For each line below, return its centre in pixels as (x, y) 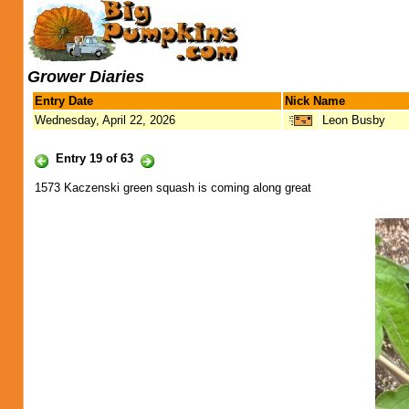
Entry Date (64, 101)
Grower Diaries (86, 77)
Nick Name (315, 101)
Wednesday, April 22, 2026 (105, 120)
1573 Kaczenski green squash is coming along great (173, 188)
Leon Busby (354, 120)
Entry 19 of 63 (94, 158)
